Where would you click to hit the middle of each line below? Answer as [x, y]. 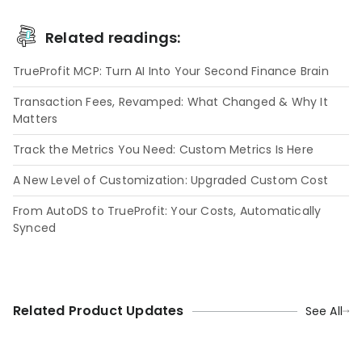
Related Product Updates [99, 311]
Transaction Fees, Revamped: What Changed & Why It [170, 102]
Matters [36, 119]
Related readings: [113, 37]
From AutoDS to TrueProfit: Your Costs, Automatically [167, 211]
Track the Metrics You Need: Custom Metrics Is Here [163, 150]
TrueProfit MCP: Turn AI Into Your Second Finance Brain [171, 72]
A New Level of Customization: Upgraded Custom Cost [170, 181]
